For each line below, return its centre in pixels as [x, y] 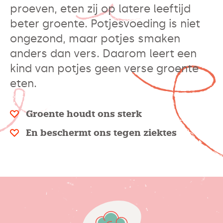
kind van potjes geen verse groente [104, 69]
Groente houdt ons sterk [84, 114]
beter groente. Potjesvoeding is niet [105, 24]
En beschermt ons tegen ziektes [101, 133]
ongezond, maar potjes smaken [95, 39]
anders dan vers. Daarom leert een [103, 54]
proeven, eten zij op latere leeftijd [100, 9]
